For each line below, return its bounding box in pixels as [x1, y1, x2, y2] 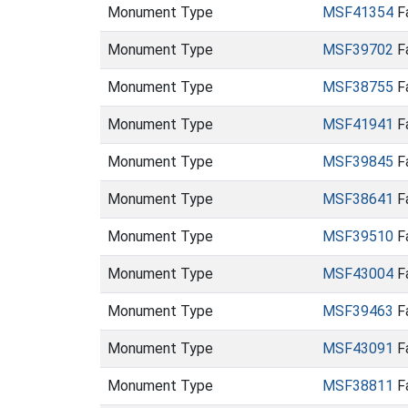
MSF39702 [322, 41, 393, 58]
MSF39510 [322, 228, 393, 245]
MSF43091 [322, 340, 393, 357]
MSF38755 [322, 78, 393, 96]
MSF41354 [322, 4, 393, 21]
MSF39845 [322, 153, 393, 170]
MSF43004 [322, 265, 393, 282]
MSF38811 [322, 377, 393, 394]
